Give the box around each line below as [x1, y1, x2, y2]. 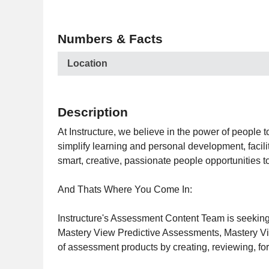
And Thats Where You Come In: [58, 184, 192, 195]
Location [67, 58, 107, 68]
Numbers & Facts [58, 32, 163, 46]
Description [58, 105, 128, 119]
